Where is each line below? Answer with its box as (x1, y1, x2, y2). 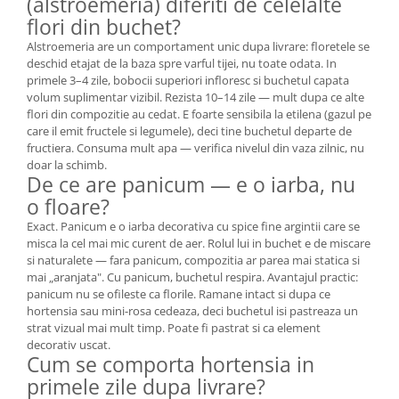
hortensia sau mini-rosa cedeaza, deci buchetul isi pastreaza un (27, 303, 358, 319)
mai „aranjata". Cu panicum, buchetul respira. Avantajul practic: (27, 269, 358, 285)
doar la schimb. (27, 157, 107, 173)
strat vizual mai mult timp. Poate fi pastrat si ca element (27, 320, 321, 336)
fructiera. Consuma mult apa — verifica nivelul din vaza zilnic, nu (27, 140, 364, 156)
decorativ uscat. (27, 337, 110, 353)
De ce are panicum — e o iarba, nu (27, 170, 355, 199)
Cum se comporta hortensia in (27, 350, 314, 379)
